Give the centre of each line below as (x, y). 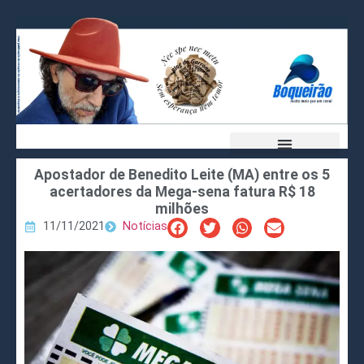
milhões (182, 209)
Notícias (145, 227)
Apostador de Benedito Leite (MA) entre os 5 (182, 175)
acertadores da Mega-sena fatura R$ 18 (182, 192)
